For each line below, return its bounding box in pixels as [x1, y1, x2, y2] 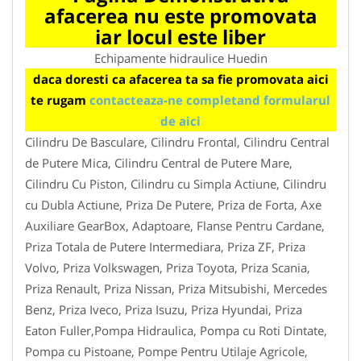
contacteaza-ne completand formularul [89, 91, 330, 108]
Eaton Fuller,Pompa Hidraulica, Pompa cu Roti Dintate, [25, 322, 327, 338]
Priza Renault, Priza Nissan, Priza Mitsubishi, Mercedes [25, 280, 327, 297]
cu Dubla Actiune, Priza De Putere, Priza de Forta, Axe [25, 196, 322, 213]
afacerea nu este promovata [44, 2, 317, 29]
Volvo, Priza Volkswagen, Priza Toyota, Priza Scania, [25, 259, 310, 276]
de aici [160, 112, 201, 129]
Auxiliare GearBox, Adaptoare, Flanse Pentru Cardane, [25, 217, 325, 234]
